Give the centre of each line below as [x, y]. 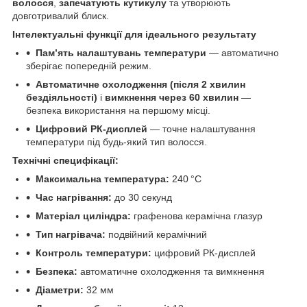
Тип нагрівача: [71, 234]
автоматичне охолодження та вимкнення [171, 271]
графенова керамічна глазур [197, 216]
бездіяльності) [62, 97]
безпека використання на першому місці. [118, 110]
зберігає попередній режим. [89, 65]
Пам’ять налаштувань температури [121, 52]
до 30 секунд [142, 197]
